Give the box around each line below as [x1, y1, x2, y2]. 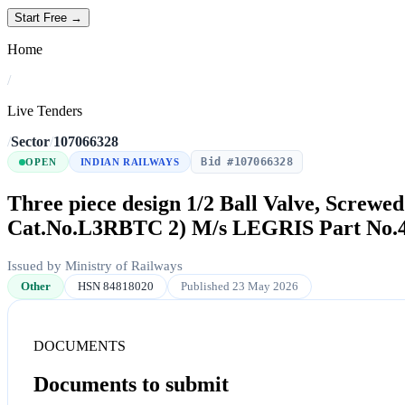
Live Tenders [7, 103, 82, 119]
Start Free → [14, 11, 82, 25]
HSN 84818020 [78, 278, 154, 293]
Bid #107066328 [201, 155, 293, 169]
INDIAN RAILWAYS [80, 156, 180, 168]
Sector [11, 134, 50, 150]
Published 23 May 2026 [181, 278, 298, 293]
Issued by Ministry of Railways [7, 258, 183, 273]
